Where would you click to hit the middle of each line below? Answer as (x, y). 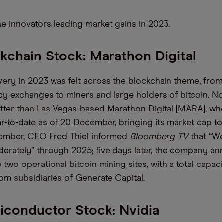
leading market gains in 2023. (112, 24)
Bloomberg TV (160, 137)
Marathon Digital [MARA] (156, 109)
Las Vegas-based (72, 109)
